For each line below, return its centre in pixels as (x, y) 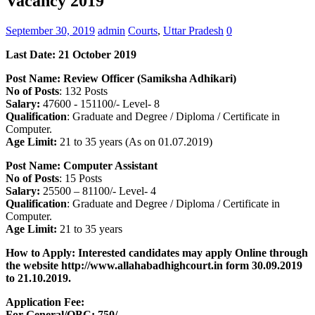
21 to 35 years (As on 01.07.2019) (135, 142)
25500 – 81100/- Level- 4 (98, 191)
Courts (143, 31)
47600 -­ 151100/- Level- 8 (100, 104)
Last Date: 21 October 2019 (71, 55)
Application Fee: (45, 302)
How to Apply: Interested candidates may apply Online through (157, 253)
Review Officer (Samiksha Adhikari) (150, 79)
